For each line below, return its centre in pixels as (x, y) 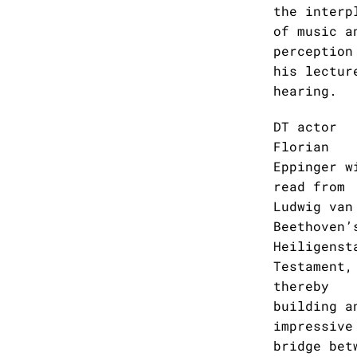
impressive (313, 326)
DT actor (305, 126)
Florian (301, 146)
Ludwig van (313, 206)
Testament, (313, 266)
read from (309, 186)
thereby (301, 286)
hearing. (305, 90)
